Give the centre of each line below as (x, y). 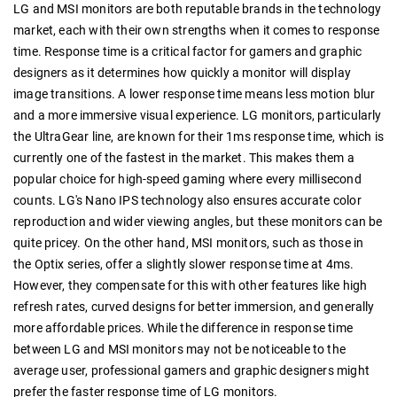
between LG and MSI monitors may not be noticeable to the (180, 349)
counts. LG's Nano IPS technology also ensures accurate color (187, 200)
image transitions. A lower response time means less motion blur (195, 93)
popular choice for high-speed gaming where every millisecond (187, 179)
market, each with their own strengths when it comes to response (197, 30)
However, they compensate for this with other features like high (191, 285)
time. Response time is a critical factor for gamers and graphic (188, 51)
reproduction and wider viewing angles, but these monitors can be (198, 221)
